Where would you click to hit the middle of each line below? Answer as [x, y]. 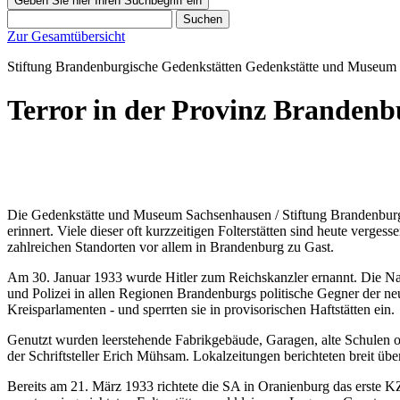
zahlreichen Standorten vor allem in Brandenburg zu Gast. [171, 246]
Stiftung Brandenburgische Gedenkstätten [125, 67]
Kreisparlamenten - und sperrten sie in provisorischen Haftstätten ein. [201, 309]
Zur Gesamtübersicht [66, 36]
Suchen [203, 19]
